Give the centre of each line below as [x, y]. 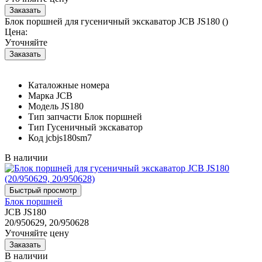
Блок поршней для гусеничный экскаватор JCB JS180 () [116, 21]
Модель [43, 106]
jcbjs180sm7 [69, 137]
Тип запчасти [55, 116]
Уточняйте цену [37, 233]
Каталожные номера [69, 85]
